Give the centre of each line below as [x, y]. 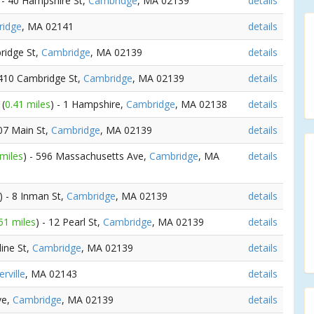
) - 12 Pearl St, [69, 222]
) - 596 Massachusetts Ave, [86, 156]
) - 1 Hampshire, [88, 104]
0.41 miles [28, 104]
